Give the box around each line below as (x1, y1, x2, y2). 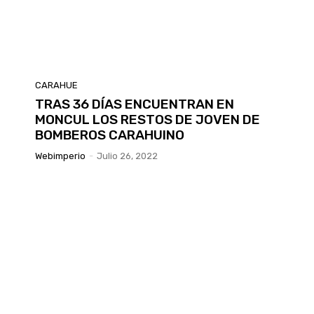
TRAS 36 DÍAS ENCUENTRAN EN (35, 96, 234, 113)
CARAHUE (35, 80, 78, 91)
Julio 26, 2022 (97, 151, 158, 162)
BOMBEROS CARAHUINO (35, 127, 184, 144)
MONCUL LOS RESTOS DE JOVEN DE (35, 111, 260, 128)
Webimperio (35, 151, 86, 162)
